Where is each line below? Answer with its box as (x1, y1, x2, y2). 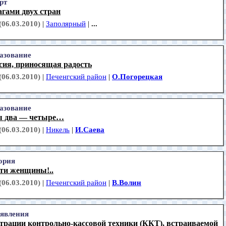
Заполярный (46, 20, 86, 28)
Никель (46, 126, 70, 134)
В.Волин (112, 179, 141, 187)
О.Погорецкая (112, 73, 162, 81)
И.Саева (75, 126, 104, 134)
